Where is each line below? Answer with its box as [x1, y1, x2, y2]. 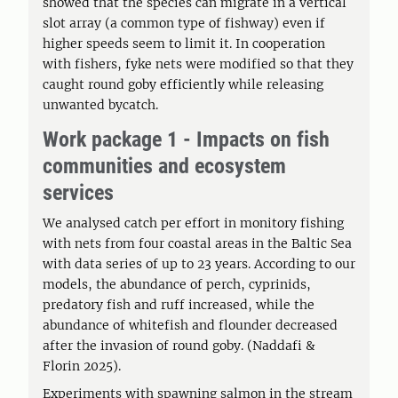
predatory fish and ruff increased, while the [43, 297, 314, 313]
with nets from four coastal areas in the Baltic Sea [43, 235, 352, 251]
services [43, 180, 114, 205]
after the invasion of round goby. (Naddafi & [43, 338, 315, 354]
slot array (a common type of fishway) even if [43, 15, 325, 31]
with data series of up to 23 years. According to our [43, 256, 355, 272]
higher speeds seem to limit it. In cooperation [43, 36, 325, 52]
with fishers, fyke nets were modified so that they [43, 56, 354, 72]
